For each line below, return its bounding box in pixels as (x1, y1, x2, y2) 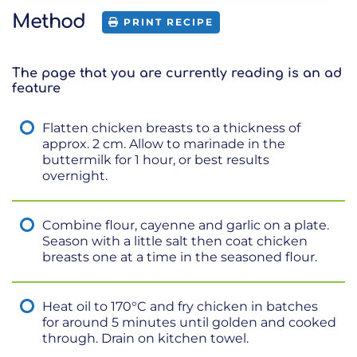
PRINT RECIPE (124, 16, 214, 29)
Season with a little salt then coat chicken (42, 233, 308, 249)
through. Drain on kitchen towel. (42, 330, 249, 346)
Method (12, 10, 85, 33)
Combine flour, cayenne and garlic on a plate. (42, 217, 329, 233)
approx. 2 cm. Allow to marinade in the (42, 135, 285, 151)
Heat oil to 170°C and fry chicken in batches (42, 298, 318, 314)
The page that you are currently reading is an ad (12, 65, 342, 80)
